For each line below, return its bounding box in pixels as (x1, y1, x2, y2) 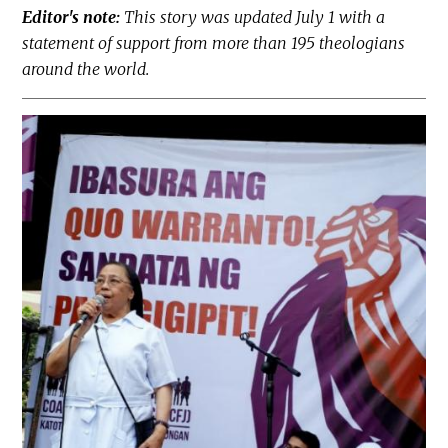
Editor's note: (22, 6, 125, 27)
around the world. (22, 58, 150, 79)
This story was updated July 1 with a (124, 6, 386, 27)
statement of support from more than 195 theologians (22, 32, 406, 53)
